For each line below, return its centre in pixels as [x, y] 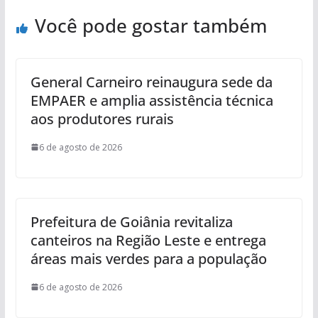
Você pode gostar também [150, 25]
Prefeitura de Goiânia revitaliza [131, 221]
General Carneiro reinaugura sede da [151, 82]
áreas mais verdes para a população [148, 258]
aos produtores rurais [102, 119]
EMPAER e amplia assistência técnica [152, 100]
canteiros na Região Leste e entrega [148, 240]
